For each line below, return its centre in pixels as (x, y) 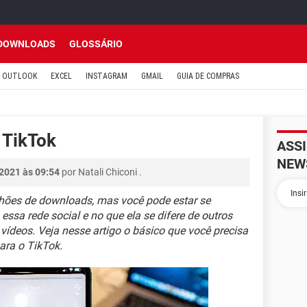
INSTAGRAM (107, 76)
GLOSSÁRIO (96, 44)
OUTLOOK (20, 76)
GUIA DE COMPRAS (208, 76)
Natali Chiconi (108, 172)
